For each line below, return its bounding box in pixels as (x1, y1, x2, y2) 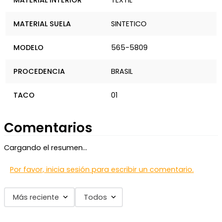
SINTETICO (111, 19, 147, 29)
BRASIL (111, 66, 133, 77)
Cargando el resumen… (4, 142, 87, 153)
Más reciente (13, 192, 59, 202)
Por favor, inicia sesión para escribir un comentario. (10, 164, 194, 174)
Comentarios (4, 118, 92, 137)
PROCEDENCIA (13, 66, 65, 77)
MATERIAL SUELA (13, 19, 71, 29)
